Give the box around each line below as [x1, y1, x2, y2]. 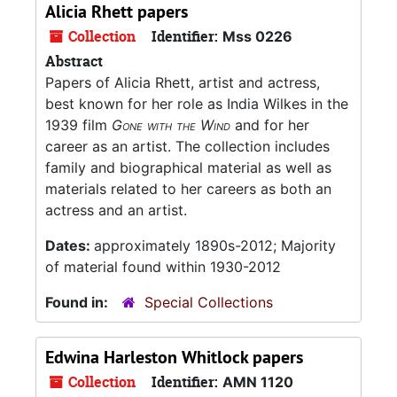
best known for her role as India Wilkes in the [45, 95, 348, 113]
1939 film [45, 116, 112, 134]
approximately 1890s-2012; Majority [94, 237, 336, 254]
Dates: [45, 237, 94, 254]
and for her [230, 116, 309, 134]
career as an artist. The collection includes [45, 137, 330, 155]
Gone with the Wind [112, 116, 230, 134]
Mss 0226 [222, 27, 292, 45]
